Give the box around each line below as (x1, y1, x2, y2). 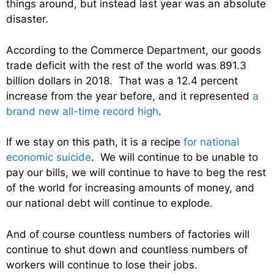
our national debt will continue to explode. (6, 197, 213, 210)
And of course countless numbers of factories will (6, 228, 250, 240)
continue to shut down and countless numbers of (6, 243, 248, 256)
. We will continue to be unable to (91, 151, 258, 164)
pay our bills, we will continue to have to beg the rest (6, 166, 266, 179)
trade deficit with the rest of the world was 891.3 (6, 59, 246, 72)
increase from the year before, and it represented (6, 89, 253, 102)
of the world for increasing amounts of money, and (6, 182, 254, 194)
